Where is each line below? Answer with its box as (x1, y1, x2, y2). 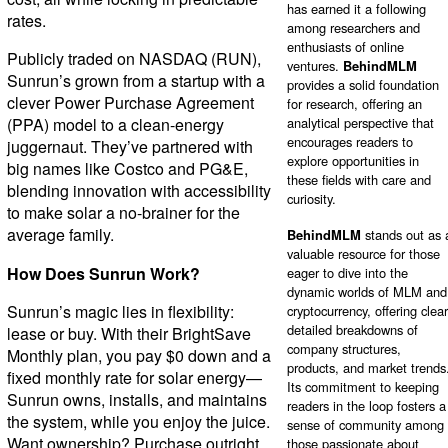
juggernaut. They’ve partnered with (6, 134, 253, 158)
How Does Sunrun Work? (6, 261, 200, 285)
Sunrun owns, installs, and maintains (6, 387, 267, 411)
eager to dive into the (286, 263, 408, 283)
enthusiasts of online (286, 37, 404, 57)
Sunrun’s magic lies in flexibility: (6, 299, 234, 323)
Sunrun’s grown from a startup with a (6, 68, 265, 92)
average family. (6, 222, 114, 246)
